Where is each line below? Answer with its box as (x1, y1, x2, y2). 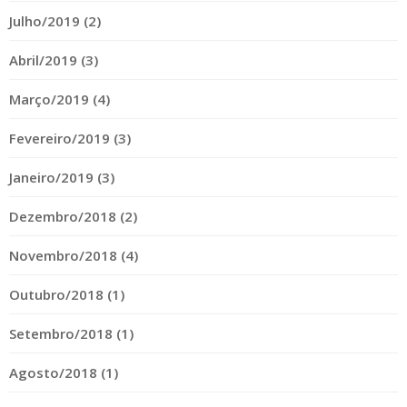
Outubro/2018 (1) (9, 284, 124, 303)
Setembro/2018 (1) (9, 323, 134, 342)
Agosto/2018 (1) (9, 362, 118, 382)
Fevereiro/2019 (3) (9, 128, 131, 147)
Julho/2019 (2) (9, 11, 101, 30)
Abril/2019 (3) (9, 50, 98, 69)
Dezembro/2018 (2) (9, 206, 137, 225)
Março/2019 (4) (9, 89, 110, 108)
